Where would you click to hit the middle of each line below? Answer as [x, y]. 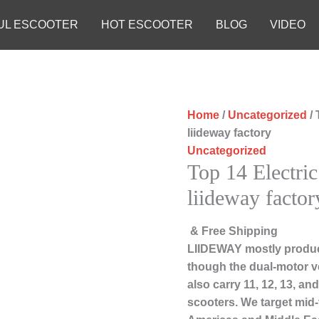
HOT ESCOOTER [147, 25]
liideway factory [230, 133]
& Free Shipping [234, 231]
